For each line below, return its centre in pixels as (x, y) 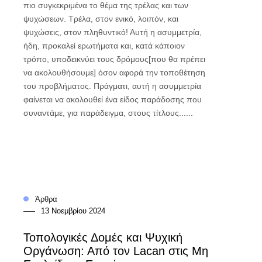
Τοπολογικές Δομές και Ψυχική (103, 237)
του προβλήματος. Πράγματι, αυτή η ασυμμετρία (112, 86)
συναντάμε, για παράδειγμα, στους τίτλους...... (108, 113)
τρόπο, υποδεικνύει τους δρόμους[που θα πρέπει (114, 59)
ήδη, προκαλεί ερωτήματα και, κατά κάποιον (104, 46)
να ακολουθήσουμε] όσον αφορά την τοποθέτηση (114, 73)
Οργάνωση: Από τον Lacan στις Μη (116, 251)
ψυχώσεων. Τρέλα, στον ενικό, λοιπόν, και (101, 19)
